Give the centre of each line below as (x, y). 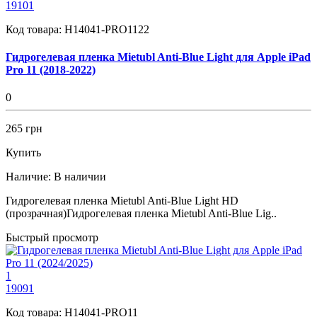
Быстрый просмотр (52, 238)
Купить (23, 153)
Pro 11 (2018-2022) (51, 69)
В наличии (80, 177)
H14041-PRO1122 (107, 29)
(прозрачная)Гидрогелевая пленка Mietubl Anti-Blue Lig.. (141, 214)
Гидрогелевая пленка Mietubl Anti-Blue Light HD (122, 201)
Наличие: (28, 177)
